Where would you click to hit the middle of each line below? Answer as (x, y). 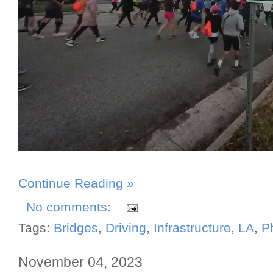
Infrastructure (192, 228)
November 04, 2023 (80, 262)
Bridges (76, 228)
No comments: (70, 207)
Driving (126, 228)
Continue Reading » (76, 184)
